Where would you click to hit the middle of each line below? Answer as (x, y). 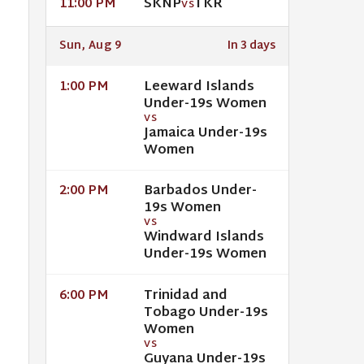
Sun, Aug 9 (91, 46)
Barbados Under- (200, 192)
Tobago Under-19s (206, 313)
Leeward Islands (199, 87)
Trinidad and (186, 296)
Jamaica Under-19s (206, 133)
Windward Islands (204, 238)
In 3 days (251, 46)
